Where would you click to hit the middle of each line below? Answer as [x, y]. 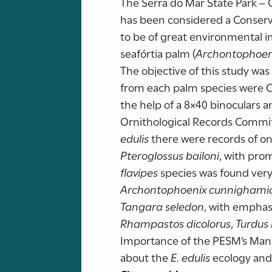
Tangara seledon [162, 206]
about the [146, 257]
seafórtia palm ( [158, 53]
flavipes [139, 172]
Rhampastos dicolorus [176, 223]
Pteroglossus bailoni [170, 155]
